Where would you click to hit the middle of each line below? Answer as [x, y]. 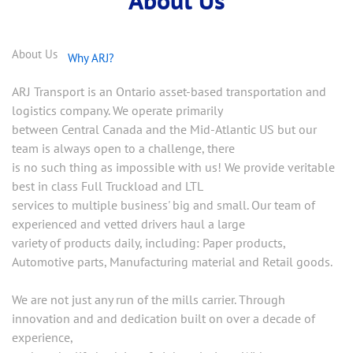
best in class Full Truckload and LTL [108, 174]
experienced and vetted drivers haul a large [128, 212]
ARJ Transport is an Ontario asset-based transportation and [169, 79]
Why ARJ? [91, 46]
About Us [35, 42]
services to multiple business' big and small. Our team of [163, 193]
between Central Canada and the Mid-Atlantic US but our [164, 117]
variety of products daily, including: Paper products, [149, 230]
